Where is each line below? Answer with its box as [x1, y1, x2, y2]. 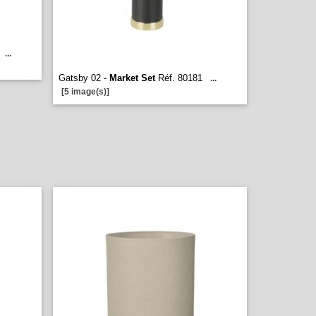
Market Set [109, 73, 155, 83]
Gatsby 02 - [59, 73, 109, 83]
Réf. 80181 [155, 73, 202, 83]
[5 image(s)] [61, 87, 109, 97]
